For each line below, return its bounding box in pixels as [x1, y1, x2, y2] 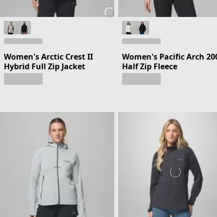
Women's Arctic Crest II [4, 51, 93, 62]
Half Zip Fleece [122, 61, 177, 72]
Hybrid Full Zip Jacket [4, 61, 85, 72]
